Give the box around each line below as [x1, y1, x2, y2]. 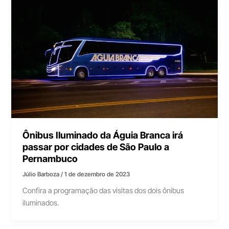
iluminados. [22, 198, 59, 208]
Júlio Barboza [22, 170, 61, 178]
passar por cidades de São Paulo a [22, 141, 170, 152]
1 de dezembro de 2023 [64, 170, 130, 178]
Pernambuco [22, 152, 78, 164]
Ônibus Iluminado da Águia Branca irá [22, 129, 184, 141]
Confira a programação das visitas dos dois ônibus [22, 186, 185, 196]
